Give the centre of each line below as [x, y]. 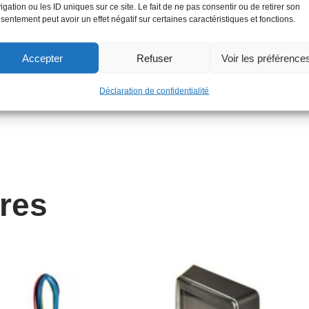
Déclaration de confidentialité [154, 91]
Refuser [154, 58]
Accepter [43, 58]
